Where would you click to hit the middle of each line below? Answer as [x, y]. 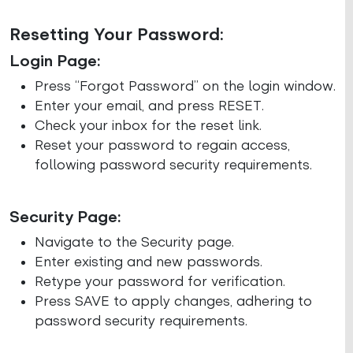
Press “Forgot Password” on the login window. [185, 86]
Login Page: [55, 61]
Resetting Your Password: [117, 35]
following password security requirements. [173, 165]
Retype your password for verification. [160, 281]
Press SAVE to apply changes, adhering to [173, 301]
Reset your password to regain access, [162, 145]
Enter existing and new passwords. [149, 262]
